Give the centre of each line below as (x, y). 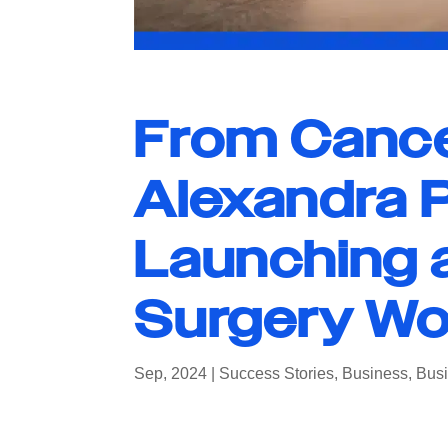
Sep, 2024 (171, 373)
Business (375, 373)
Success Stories (277, 373)
